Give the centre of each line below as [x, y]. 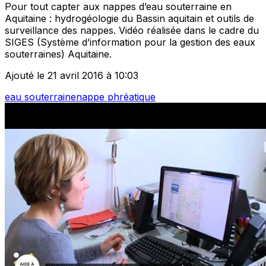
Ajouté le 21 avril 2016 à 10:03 [72, 76]
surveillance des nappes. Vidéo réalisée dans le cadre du [132, 31]
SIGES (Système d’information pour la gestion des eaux [130, 42]
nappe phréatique [116, 97]
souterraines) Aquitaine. [58, 54]
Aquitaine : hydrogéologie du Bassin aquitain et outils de [129, 19]
